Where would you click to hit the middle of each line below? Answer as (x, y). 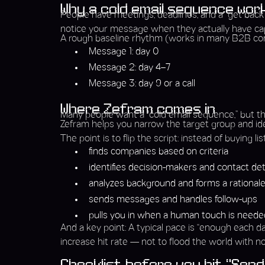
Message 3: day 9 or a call (142, 84)
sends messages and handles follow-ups (173, 200)
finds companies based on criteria (159, 152)
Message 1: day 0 (124, 52)
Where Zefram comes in (138, 110)
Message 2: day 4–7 (130, 68)
